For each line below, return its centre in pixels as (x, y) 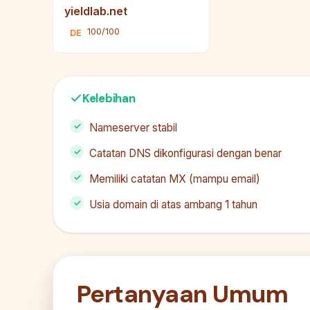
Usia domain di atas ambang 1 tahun (173, 205)
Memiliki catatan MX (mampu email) (175, 179)
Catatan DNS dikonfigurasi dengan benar (185, 154)
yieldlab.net (96, 11)
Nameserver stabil (133, 128)
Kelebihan (109, 99)
